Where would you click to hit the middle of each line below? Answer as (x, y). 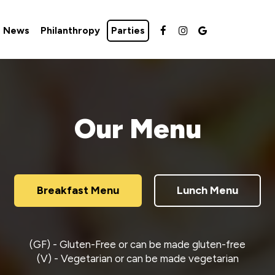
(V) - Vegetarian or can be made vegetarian (137, 258)
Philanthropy (70, 30)
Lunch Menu (207, 190)
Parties (128, 30)
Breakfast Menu (78, 190)
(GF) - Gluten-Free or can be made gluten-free (137, 244)
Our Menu (137, 128)
